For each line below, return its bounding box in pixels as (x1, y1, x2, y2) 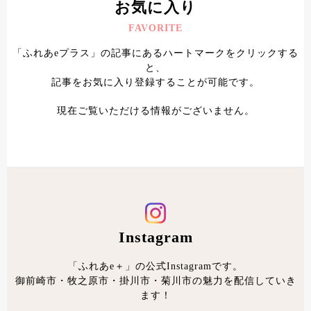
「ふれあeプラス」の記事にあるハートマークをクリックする (12, 47, 299, 59)
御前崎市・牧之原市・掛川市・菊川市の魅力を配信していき (15, 275, 296, 287)
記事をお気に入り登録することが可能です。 (51, 76, 260, 88)
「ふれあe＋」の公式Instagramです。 (68, 260, 243, 272)
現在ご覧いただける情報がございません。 (56, 105, 255, 117)
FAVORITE (128, 22, 183, 34)
